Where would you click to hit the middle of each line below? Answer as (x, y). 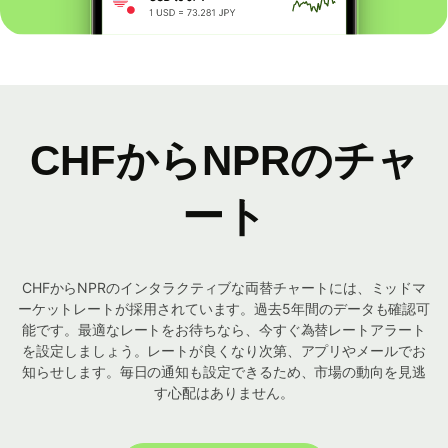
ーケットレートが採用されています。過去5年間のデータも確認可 (224, 309)
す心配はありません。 (224, 393)
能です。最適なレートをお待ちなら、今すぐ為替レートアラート (224, 330)
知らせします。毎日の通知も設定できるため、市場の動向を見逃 (224, 372)
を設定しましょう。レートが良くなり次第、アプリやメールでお (224, 351)
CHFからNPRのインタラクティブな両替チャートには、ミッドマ (224, 288)
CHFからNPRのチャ (224, 161)
